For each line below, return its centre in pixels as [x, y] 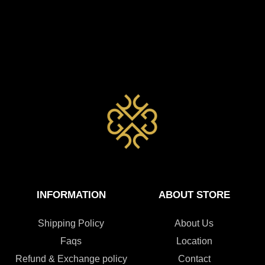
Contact [194, 258]
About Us [194, 223]
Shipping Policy [71, 223]
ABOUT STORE [194, 195]
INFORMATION [71, 195]
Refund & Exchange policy [71, 258]
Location [194, 241]
